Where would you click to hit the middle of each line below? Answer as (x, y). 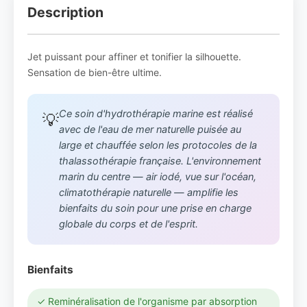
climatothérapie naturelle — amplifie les (149, 193)
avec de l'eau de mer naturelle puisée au (150, 130)
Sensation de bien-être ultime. (95, 72)
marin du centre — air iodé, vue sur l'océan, (158, 177)
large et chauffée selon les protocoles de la (158, 145)
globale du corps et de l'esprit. (128, 224)
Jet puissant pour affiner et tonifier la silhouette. (134, 57)
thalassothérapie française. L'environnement (160, 161)
